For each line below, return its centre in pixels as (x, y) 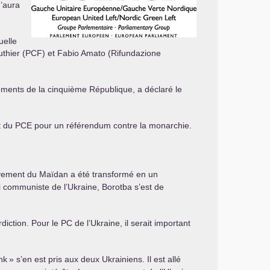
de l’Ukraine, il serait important (131, 223)
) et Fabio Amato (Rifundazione (102, 53)
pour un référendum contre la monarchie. (112, 125)
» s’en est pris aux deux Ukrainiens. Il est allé (95, 259)
